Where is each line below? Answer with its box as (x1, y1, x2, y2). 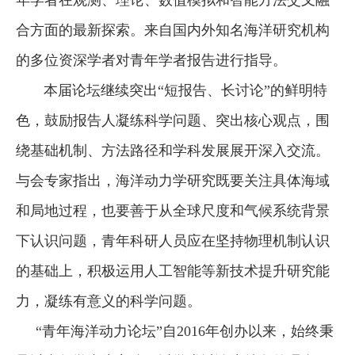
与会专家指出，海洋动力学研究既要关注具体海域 (16, 172, 330, 189)
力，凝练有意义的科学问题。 (16, 292, 201, 309)
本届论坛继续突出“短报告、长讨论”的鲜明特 (16, 82, 327, 98)
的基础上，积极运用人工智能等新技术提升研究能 (16, 262, 330, 279)
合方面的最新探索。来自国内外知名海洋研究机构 (16, 21, 330, 38)
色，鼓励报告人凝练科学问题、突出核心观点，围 (16, 112, 330, 128)
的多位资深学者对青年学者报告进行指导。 (16, 52, 287, 68)
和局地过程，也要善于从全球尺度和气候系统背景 (16, 202, 330, 219)
